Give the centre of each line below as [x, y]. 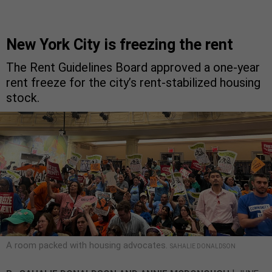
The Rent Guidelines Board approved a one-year [133, 68]
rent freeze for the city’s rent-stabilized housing [133, 83]
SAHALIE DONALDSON [203, 246]
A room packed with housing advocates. [88, 246]
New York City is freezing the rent [120, 45]
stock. [23, 98]
